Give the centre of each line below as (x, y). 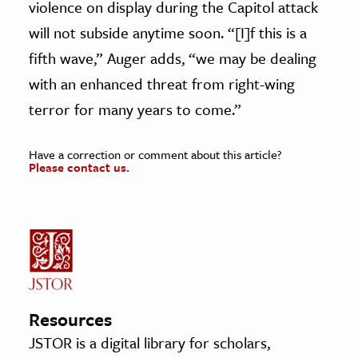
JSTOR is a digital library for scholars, (149, 342)
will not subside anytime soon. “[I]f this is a (168, 32)
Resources (70, 319)
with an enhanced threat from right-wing (162, 83)
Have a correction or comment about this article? (155, 154)
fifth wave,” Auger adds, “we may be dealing (173, 58)
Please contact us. (79, 167)
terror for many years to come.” (135, 109)
